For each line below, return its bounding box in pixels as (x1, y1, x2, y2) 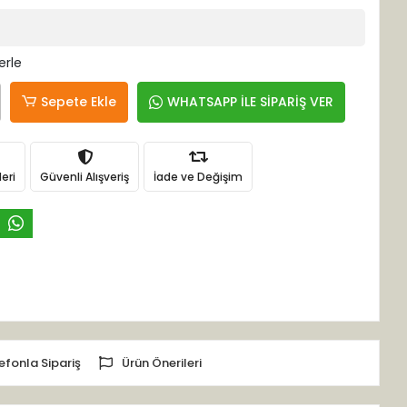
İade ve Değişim (154, 168, 243, 184)
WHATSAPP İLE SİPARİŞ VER (167, 93, 334, 111)
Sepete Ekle (41, 93, 117, 111)
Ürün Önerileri (121, 353, 202, 372)
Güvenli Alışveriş (40, 168, 130, 184)
